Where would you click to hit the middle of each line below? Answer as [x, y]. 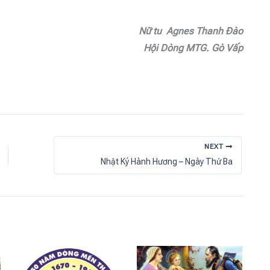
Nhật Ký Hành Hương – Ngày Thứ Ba [167, 162]
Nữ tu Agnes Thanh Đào [191, 31]
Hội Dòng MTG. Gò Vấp [193, 48]
